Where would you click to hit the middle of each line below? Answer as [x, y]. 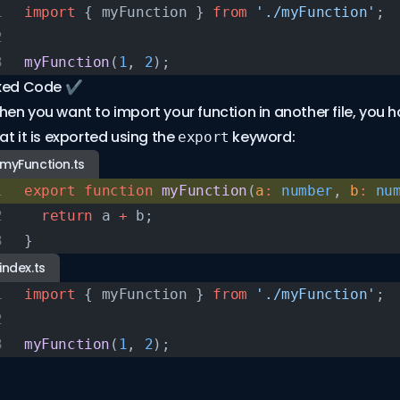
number [303, 191]
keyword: [262, 137]
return [58, 216]
